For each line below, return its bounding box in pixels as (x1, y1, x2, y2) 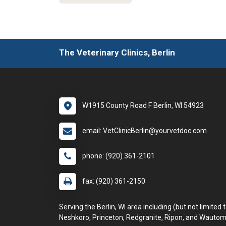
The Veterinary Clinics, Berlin (59, 47, 175, 58)
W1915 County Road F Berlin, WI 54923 (82, 101, 204, 109)
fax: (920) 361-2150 (82, 177, 145, 185)
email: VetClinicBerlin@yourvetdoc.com (82, 127, 207, 135)
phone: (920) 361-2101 (82, 152, 155, 160)
